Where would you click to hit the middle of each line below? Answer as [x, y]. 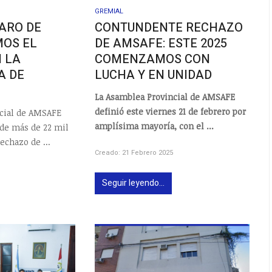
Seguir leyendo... [134, 183]
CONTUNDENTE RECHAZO [169, 27]
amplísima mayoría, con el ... [155, 126]
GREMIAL [109, 11]
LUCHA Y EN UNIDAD [154, 75]
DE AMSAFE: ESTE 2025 [161, 43]
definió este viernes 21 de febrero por [171, 112]
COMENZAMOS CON [153, 59]
